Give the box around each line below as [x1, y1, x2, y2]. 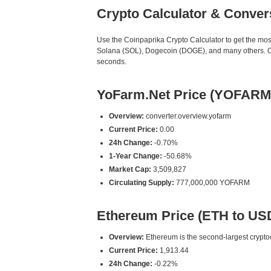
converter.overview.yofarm [144, 112, 231, 120]
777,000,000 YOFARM [174, 178, 250, 187]
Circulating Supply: [109, 178, 174, 187]
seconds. [97, 57, 126, 66]
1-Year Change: [109, 152, 162, 160]
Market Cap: [109, 165, 151, 174]
